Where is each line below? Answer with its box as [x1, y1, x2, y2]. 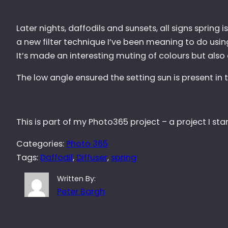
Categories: [16, 137, 66, 150]
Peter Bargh [57, 185, 105, 197]
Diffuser [76, 151, 107, 163]
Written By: [57, 173, 96, 184]
